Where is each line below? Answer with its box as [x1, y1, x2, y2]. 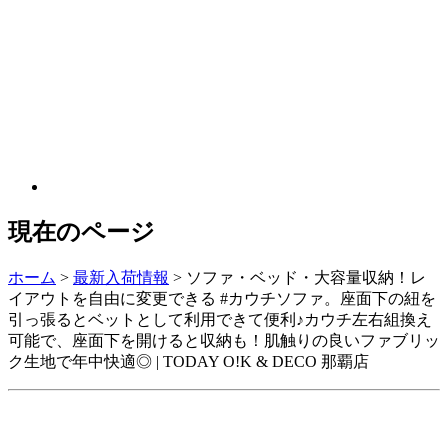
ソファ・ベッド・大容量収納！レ [186, 268, 426, 286]
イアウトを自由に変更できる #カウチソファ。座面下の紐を [8, 289, 436, 307]
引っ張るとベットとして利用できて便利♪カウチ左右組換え [8, 310, 432, 328]
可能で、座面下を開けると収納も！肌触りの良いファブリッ [8, 331, 440, 349]
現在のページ [8, 218, 155, 245]
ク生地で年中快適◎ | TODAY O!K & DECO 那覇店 [8, 352, 369, 370]
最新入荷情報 [73, 268, 169, 286]
